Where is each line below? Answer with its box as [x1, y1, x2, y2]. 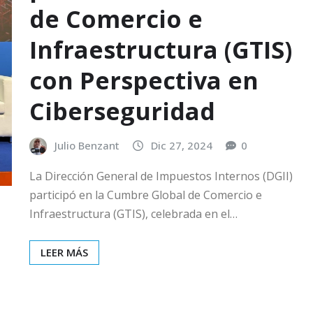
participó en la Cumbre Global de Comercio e [29, 187, 262, 203]
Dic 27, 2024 [151, 138, 212, 153]
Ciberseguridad [29, 95, 215, 128]
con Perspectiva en [29, 64, 259, 97]
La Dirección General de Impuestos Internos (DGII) [29, 168, 293, 184]
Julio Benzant [54, 138, 119, 153]
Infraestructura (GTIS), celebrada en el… [29, 205, 238, 221]
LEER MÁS [41, 245, 88, 259]
